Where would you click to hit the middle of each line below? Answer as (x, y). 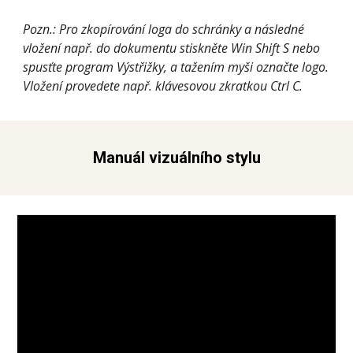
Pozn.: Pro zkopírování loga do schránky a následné (164, 29)
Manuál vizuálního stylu (176, 158)
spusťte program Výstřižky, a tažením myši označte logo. (176, 67)
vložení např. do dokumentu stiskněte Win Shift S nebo (172, 48)
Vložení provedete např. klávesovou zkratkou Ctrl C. (163, 86)
